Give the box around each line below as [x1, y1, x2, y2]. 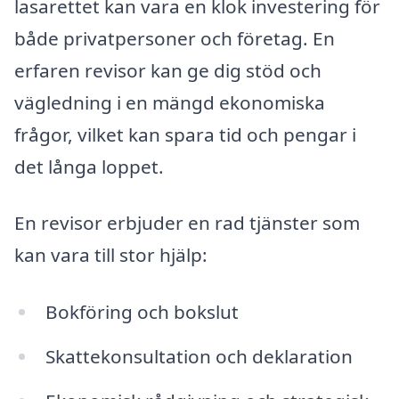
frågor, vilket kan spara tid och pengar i [14, 121, 356, 147]
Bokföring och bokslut [45, 299, 239, 325]
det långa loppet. [14, 153, 164, 179]
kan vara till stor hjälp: [14, 242, 208, 268]
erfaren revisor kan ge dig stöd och [14, 57, 322, 83]
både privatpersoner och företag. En [14, 25, 335, 51]
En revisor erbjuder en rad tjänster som [14, 210, 360, 236]
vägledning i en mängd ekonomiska [14, 89, 325, 115]
